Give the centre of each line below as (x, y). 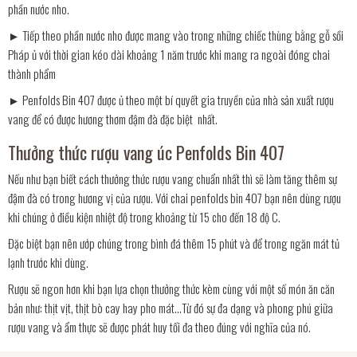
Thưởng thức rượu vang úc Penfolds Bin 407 (146, 152)
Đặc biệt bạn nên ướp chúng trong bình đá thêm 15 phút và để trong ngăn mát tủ (174, 243)
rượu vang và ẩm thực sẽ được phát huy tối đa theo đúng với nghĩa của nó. (159, 327)
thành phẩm (32, 73)
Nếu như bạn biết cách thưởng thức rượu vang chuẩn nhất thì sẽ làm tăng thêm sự (173, 178)
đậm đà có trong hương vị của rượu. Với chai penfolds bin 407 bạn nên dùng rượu (175, 198)
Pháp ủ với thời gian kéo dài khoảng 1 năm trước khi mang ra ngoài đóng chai (169, 54)
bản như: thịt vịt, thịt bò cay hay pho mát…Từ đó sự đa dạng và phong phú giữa (171, 308)
